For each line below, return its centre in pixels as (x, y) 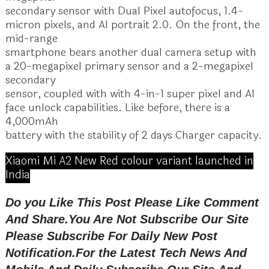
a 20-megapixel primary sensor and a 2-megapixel (129, 66)
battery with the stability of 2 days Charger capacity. (133, 135)
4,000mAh (32, 121)
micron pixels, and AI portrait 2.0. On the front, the (132, 25)
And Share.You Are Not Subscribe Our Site (127, 219)
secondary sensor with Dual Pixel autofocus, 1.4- (124, 11)
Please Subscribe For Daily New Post (111, 236)
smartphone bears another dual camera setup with (131, 52)
